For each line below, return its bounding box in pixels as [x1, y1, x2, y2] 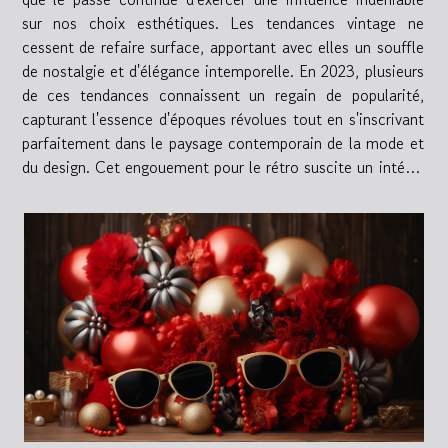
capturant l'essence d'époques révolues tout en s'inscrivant [21, 107, 424, 132]
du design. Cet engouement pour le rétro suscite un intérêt [21, 155, 424, 180]
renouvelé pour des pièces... [21, 179, 210, 204]
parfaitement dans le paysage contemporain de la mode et [21, 131, 424, 156]
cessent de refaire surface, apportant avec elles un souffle [21, 35, 424, 60]
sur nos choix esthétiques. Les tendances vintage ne [21, 11, 424, 36]
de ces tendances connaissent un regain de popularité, [21, 83, 424, 108]
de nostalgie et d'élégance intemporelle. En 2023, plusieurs [21, 59, 424, 84]
